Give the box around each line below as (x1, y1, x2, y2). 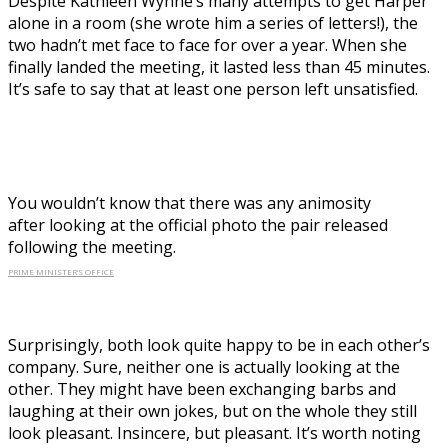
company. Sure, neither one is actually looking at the (8, 355, 400, 378)
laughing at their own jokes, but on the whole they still (8, 399, 417, 422)
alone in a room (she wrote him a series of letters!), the (8, 11, 418, 34)
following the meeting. (8, 235, 176, 258)
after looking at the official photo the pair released (8, 213, 388, 236)
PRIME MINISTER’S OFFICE (8, 265, 114, 277)
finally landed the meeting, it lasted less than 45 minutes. (8, 55, 430, 78)
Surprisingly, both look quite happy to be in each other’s (8, 333, 430, 356)
